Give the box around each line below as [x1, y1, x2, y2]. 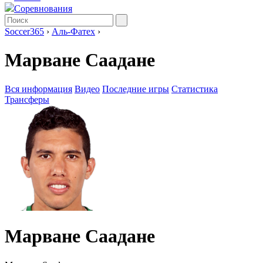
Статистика [171, 83, 218, 94]
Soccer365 [5, 26, 44, 36]
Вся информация [5, 83, 72, 94]
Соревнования [14, 4, 72, 14]
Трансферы [5, 94, 49, 104]
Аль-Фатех [52, 26, 95, 36]
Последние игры [102, 83, 169, 94]
